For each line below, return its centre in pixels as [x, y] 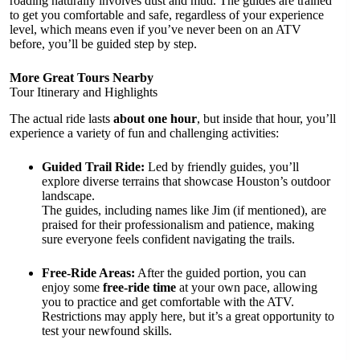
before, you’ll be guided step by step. [103, 43]
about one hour [155, 118]
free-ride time [139, 287]
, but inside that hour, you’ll [266, 118]
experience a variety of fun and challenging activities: [144, 133]
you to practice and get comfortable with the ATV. [168, 301]
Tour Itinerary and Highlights [84, 92]
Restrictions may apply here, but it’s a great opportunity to [188, 316]
